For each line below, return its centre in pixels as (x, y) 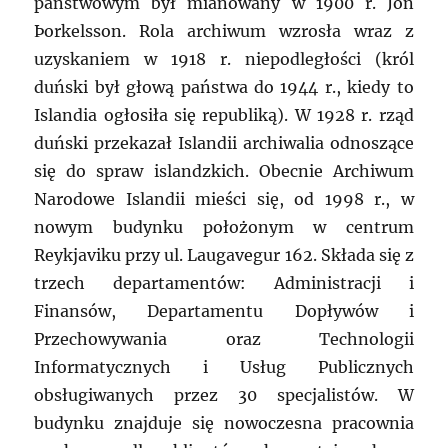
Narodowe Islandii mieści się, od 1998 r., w (224, 199)
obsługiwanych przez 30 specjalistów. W (224, 395)
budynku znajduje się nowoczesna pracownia (224, 423)
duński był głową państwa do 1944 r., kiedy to (224, 87)
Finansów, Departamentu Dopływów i (224, 311)
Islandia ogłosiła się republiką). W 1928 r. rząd (224, 115)
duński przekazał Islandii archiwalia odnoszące (224, 143)
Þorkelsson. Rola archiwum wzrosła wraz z (224, 31)
